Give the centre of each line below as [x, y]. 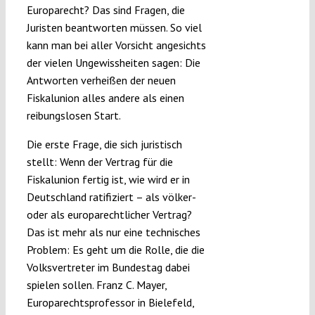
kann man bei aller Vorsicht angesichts [116, 45]
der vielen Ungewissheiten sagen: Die [113, 63]
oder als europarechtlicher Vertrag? [109, 215]
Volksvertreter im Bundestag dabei [108, 268]
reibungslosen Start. [73, 116]
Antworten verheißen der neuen [101, 81]
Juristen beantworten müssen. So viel [115, 28]
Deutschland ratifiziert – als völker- [111, 197]
